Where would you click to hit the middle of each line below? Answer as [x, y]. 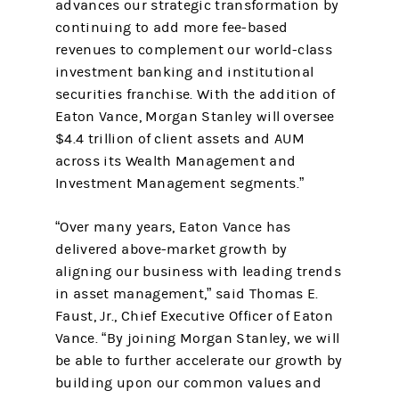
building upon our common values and [189, 383]
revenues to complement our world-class [194, 50]
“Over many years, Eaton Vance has [173, 227]
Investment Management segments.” [180, 183]
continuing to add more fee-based [172, 28]
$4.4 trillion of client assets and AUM [180, 139]
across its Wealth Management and [176, 161]
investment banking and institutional [185, 72]
